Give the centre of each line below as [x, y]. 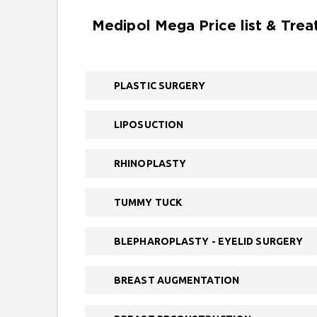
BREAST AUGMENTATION [177, 280]
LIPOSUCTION [149, 125]
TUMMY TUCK [148, 202]
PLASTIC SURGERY [160, 86]
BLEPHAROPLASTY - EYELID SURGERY [209, 241]
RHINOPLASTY [150, 163]
